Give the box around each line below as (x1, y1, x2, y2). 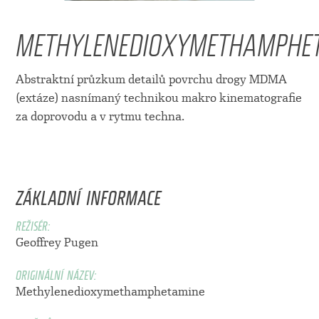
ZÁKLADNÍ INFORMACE (15, 175, 161, 211)
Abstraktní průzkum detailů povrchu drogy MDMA (15, 72, 287, 86)
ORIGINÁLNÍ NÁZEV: (15, 261, 96, 284)
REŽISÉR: (15, 211, 50, 235)
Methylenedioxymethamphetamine (15, 284, 205, 298)
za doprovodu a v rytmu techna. (15, 109, 184, 123)
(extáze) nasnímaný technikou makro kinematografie (15, 90, 302, 105)
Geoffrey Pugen (15, 235, 98, 249)
